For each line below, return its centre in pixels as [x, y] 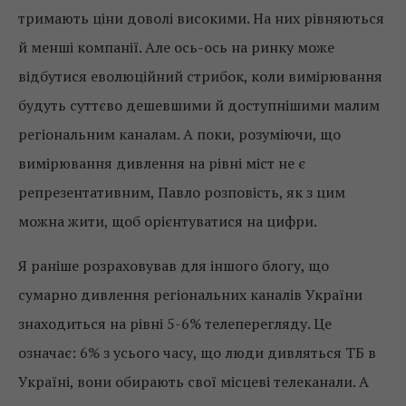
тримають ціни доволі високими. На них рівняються [201, 18]
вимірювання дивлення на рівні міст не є [162, 163]
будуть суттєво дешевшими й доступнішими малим [199, 105]
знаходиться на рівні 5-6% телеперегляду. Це [175, 324]
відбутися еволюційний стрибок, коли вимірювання [200, 76]
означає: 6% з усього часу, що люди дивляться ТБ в [197, 353]
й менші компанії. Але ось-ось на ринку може [176, 47]
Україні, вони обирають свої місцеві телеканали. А [193, 382]
